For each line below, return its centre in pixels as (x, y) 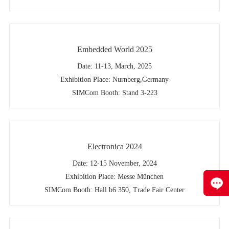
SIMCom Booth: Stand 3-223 (114, 93)
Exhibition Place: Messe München (114, 177)
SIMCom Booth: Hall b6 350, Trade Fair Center (114, 190)
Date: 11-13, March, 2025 (114, 66)
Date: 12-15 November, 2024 (114, 164)
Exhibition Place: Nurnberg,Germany (114, 80)
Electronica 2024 (114, 147)
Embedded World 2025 (114, 50)
